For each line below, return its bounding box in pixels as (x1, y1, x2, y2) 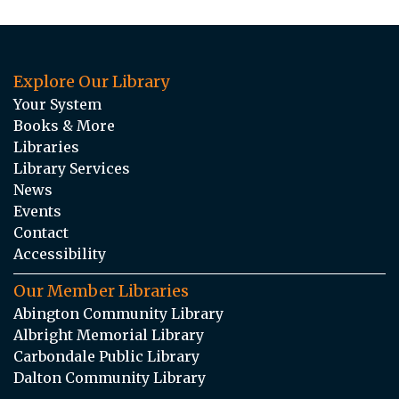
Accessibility (13, 244, 106, 263)
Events (13, 201, 61, 220)
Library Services (13, 159, 130, 177)
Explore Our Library (13, 70, 169, 92)
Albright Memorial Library (13, 325, 204, 344)
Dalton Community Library (13, 368, 206, 387)
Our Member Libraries (13, 280, 189, 301)
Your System (13, 94, 102, 113)
